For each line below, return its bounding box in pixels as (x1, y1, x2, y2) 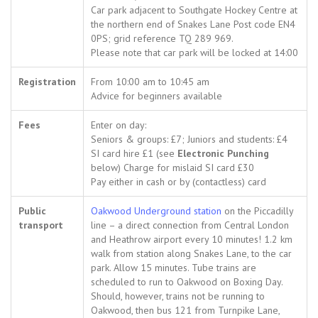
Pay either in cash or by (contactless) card (91, 175, 266, 189)
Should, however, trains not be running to (91, 290, 265, 303)
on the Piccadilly (221, 204, 294, 218)
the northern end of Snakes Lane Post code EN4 (91, 18, 295, 31)
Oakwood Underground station (91, 204, 221, 218)
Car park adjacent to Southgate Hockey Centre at (91, 4, 297, 17)
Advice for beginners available (91, 89, 222, 103)
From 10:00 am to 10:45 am (91, 75, 209, 89)
